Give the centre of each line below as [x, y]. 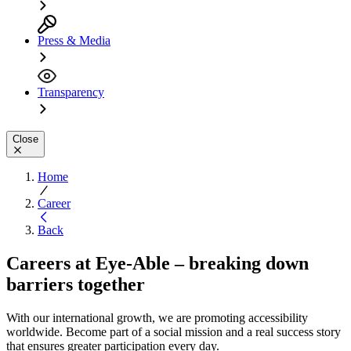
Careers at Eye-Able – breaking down [157, 263]
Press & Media [74, 40]
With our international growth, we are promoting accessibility [157, 317]
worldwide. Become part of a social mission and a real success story [174, 331]
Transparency [71, 92]
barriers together [76, 284]
